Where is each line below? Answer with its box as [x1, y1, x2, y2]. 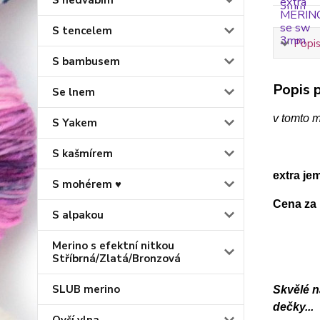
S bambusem [52, 54, 120, 69]
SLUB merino [52, 282, 120, 296]
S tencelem [52, 24, 112, 38]
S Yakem [52, 116, 97, 130]
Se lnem [52, 85, 95, 99]
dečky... [272, 301, 314, 314]
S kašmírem [52, 146, 113, 161]
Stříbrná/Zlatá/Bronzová [52, 251, 181, 266]
